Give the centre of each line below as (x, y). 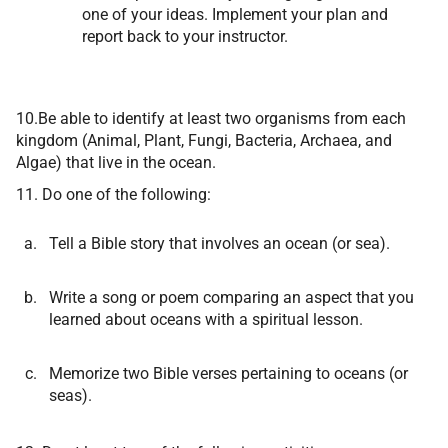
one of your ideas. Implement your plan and (235, 14)
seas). (70, 395)
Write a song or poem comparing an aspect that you (231, 297)
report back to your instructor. (185, 36)
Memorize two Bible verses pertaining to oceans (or (228, 373)
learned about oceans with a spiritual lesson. (206, 319)
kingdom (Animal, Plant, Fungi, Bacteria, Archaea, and (204, 140)
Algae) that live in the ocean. (116, 162)
